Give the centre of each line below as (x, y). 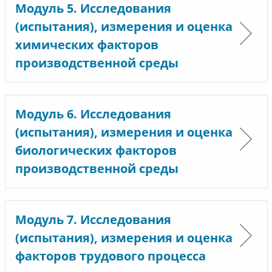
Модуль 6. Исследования (93, 114)
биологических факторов (96, 150)
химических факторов (87, 45)
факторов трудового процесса (110, 256)
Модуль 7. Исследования (93, 219)
